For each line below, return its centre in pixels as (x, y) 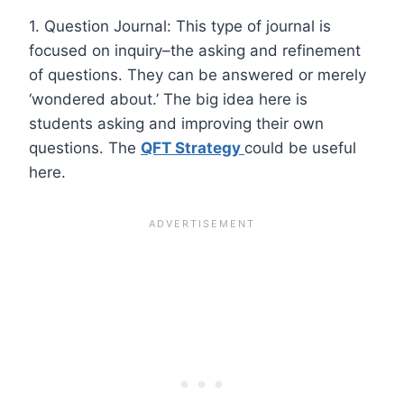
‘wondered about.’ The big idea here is (168, 99)
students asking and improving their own (176, 123)
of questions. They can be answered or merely (197, 74)
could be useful (300, 147)
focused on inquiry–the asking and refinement (195, 50)
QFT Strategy (193, 147)
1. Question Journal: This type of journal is (180, 26)
